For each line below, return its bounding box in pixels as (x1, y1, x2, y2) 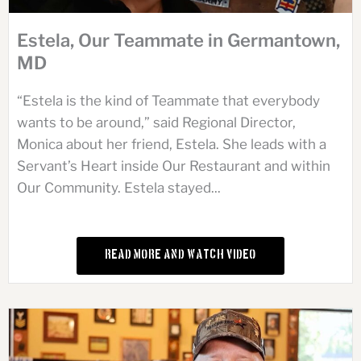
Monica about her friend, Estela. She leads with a (17, 135, 326, 152)
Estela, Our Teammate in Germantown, (17, 29, 340, 51)
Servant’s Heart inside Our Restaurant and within (17, 157, 330, 174)
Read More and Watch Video (105, 251, 256, 262)
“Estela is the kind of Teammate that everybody (17, 92, 320, 109)
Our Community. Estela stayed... (17, 179, 221, 196)
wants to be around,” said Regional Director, (17, 114, 296, 131)
